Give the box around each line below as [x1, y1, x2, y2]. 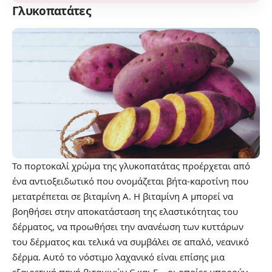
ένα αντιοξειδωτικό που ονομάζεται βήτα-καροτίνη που [12, 174, 248, 187]
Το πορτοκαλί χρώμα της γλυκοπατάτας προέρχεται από [12, 159, 250, 172]
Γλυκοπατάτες [12, 3, 90, 19]
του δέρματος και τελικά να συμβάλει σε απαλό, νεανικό [12, 235, 249, 248]
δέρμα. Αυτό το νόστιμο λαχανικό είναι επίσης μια [12, 250, 225, 263]
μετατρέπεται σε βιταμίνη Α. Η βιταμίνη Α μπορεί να [12, 189, 233, 202]
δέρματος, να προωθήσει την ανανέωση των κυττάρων [12, 220, 243, 233]
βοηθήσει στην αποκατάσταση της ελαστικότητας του [12, 205, 238, 217]
